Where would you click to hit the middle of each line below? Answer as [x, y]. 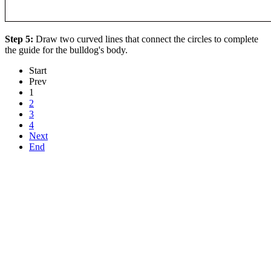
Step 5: [20, 39]
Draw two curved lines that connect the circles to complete [147, 39]
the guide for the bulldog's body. [66, 50]
